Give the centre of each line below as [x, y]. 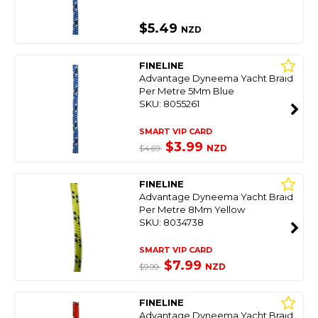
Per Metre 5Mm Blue [187, 91]
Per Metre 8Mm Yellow [192, 209]
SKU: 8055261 [170, 104]
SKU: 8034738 [172, 222]
